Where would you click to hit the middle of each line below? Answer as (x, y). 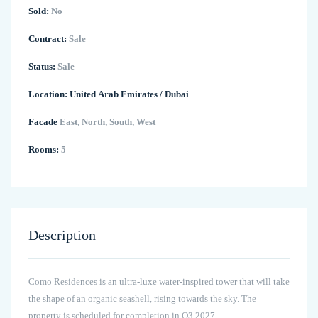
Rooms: (44, 150)
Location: (48, 94)
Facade (43, 122)
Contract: (48, 39)
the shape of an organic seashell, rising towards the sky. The (142, 299)
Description (62, 235)
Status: (42, 67)
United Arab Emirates (114, 94)
